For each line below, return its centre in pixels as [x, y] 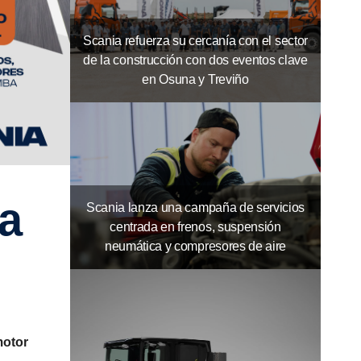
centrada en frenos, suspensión [195, 227]
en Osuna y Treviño [195, 79]
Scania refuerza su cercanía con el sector [195, 40]
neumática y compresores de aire [195, 247]
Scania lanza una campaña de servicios [195, 208]
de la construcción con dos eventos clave [195, 60]
